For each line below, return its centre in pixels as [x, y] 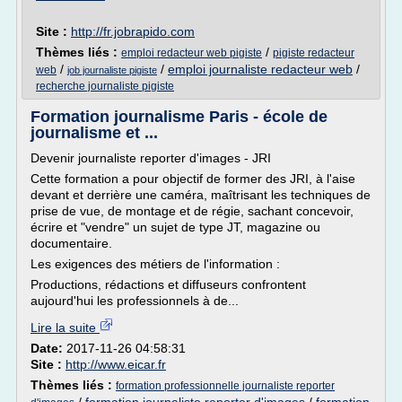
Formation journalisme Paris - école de [179, 117]
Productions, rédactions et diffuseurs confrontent [168, 284]
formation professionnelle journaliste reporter [225, 386]
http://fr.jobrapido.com [133, 31]
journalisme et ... [94, 133]
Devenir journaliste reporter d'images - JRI [151, 158]
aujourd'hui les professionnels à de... [135, 301]
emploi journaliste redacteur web [260, 69]
